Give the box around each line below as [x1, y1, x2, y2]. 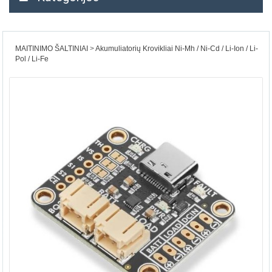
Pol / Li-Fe [15, 55, 49, 63]
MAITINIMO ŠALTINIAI [15, 44, 88, 53]
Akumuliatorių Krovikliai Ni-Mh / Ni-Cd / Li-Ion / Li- [95, 44, 258, 53]
